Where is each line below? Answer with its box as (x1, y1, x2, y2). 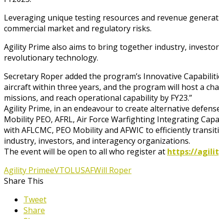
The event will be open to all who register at (4, 146, 167, 157)
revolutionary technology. (4, 52, 98, 63)
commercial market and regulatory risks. (4, 22, 152, 34)
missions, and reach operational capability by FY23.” (4, 92, 192, 103)
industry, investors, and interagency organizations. (4, 135, 190, 146)
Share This (4, 175, 44, 186)
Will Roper (94, 164, 131, 175)
